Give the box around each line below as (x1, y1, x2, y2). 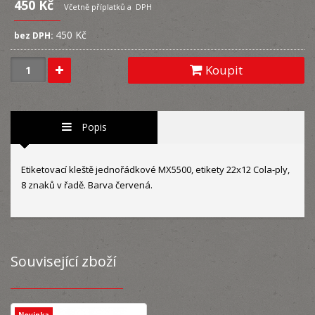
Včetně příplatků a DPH (64, 1, 152, 12)
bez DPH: (14, 30, 53, 41)
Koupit (202, 62, 243, 78)
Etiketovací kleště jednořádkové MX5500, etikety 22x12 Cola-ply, (21, 162, 290, 176)
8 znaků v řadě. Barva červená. (21, 178, 153, 191)
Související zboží (11, 251, 116, 271)
